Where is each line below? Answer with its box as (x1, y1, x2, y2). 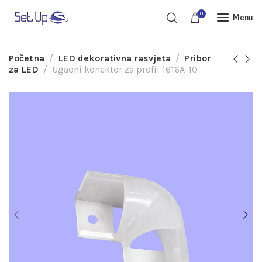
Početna (9, 53, 44, 64)
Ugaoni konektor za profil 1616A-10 (52, 64, 198, 75)
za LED (9, 64, 39, 75)
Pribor (184, 53, 211, 64)
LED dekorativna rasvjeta (58, 53, 171, 64)
